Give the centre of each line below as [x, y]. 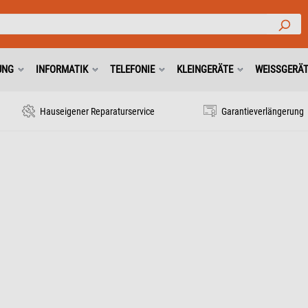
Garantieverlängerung [262, 111]
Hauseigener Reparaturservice [96, 111]
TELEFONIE [132, 69]
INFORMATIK [62, 69]
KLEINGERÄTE [205, 69]
